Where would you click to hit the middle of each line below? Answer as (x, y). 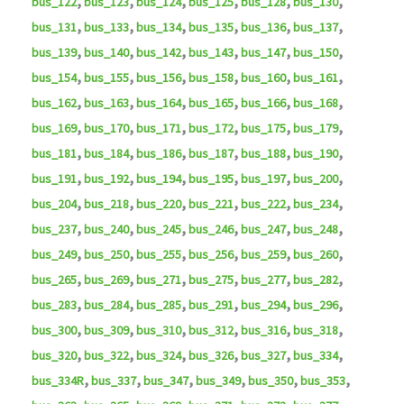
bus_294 (263, 304)
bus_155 (106, 77)
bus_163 (106, 102)
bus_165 (211, 102)
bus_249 (54, 254)
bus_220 (158, 203)
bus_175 (263, 128)
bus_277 (263, 279)
